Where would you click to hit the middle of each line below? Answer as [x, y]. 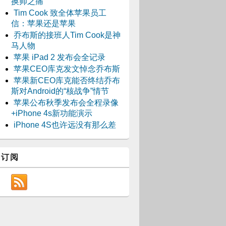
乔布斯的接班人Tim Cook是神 [67, 35]
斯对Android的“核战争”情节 [60, 91]
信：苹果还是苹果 [43, 23]
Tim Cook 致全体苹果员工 [60, 13]
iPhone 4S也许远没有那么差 [65, 125]
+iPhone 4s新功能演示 [52, 113]
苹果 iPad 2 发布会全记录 [60, 57]
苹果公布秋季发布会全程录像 [66, 103]
